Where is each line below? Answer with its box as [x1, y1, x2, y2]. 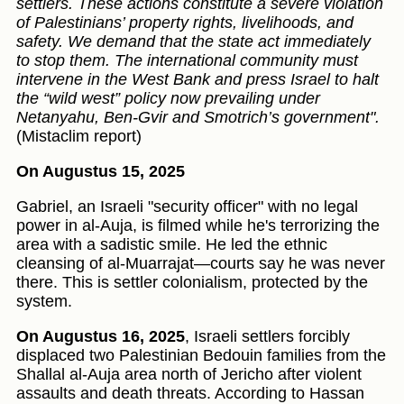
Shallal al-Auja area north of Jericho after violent [16, 365, 362, 384]
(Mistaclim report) [16, 127, 142, 146]
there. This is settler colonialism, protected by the [16, 273, 368, 292]
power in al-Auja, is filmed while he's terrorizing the [16, 216, 380, 235]
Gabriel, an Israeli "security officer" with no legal [16, 197, 358, 216]
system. [16, 292, 72, 311]
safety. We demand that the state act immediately [16, 32, 371, 51]
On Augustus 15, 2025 [16, 162, 185, 181]
